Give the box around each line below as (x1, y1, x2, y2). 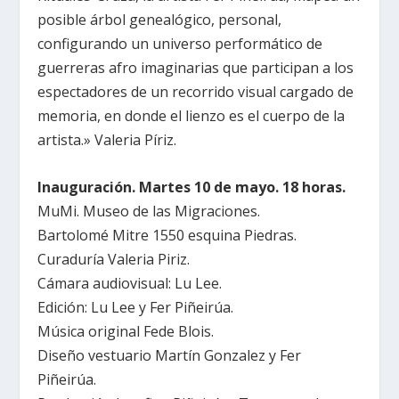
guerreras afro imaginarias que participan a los (37, 58, 354, 78)
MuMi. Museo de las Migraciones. (37, 200, 261, 221)
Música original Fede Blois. (37, 321, 215, 341)
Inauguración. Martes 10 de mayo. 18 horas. (37, 176, 346, 197)
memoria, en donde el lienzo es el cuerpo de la (37, 106, 346, 126)
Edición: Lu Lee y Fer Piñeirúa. (37, 297, 234, 317)
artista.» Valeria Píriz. (37, 130, 177, 151)
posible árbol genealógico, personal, (37, 10, 282, 30)
